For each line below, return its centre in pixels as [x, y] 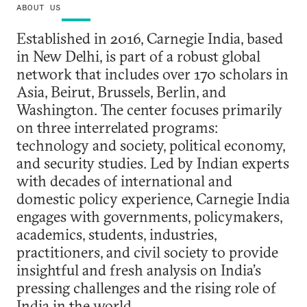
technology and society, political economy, [151, 145]
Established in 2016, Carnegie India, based [150, 38]
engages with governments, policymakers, [149, 216]
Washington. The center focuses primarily [149, 109]
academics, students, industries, [116, 234]
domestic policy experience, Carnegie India [153, 198]
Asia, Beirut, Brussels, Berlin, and [121, 91]
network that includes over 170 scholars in [152, 74]
